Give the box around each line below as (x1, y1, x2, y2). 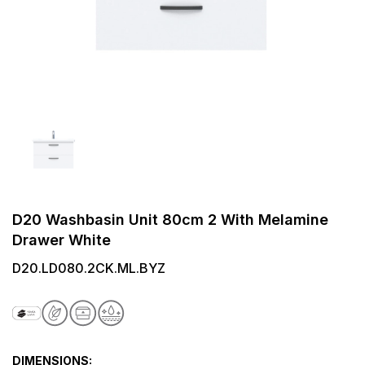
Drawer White (12, 231, 111, 248)
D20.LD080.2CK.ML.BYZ (12, 259, 165, 276)
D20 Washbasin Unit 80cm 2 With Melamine (12, 210, 328, 228)
